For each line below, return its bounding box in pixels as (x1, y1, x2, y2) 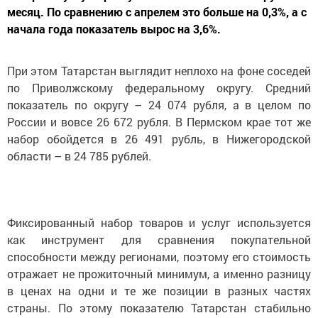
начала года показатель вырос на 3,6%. (7, 21, 221, 36)
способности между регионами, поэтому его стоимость (7, 248, 311, 264)
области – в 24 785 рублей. (7, 148, 151, 163)
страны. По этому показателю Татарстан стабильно (7, 300, 311, 315)
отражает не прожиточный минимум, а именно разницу (7, 265, 311, 281)
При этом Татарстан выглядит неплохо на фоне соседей (7, 62, 311, 78)
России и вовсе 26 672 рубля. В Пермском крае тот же (7, 114, 311, 129)
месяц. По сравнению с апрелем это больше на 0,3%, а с (7, 4, 307, 19)
